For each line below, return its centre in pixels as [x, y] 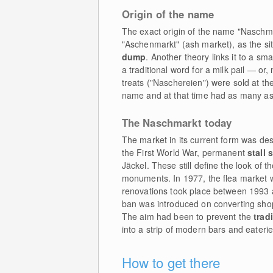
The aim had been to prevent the [188, 216]
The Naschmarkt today [177, 122]
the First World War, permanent [185, 152]
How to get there [171, 262]
